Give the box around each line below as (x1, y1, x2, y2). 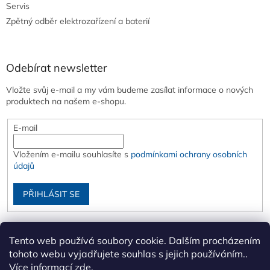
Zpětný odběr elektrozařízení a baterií (6, 16, 149, 27)
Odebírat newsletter (6, 61, 107, 75)
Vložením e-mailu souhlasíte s (13, 149, 131, 160)
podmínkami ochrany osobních (130, 149, 247, 160)
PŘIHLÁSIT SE (22, 189, 80, 200)
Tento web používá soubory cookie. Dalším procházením (9, 234, 260, 246)
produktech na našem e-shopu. (6, 96, 126, 107)
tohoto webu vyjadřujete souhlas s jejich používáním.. (9, 248, 248, 260)
